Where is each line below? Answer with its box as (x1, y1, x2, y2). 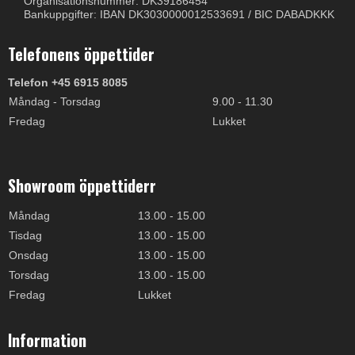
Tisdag (9, 228, 42, 242)
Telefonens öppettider (8, 41, 155, 66)
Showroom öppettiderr (8, 174, 156, 198)
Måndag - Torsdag (9, 95, 101, 109)
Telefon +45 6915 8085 (8, 76, 128, 90)
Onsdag (9, 248, 48, 261)
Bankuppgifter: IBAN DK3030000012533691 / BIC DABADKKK (24, 7, 334, 21)
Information (8, 327, 86, 352)
